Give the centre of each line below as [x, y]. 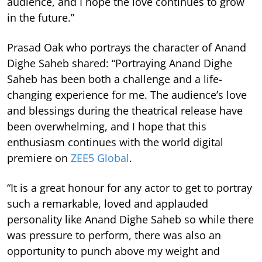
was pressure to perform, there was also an [114, 235]
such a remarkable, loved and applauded [108, 203]
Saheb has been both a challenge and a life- [115, 79]
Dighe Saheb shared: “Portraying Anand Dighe [120, 63]
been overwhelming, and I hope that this [107, 126]
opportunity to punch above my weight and [113, 251]
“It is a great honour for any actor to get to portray [130, 187]
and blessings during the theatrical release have [125, 110]
